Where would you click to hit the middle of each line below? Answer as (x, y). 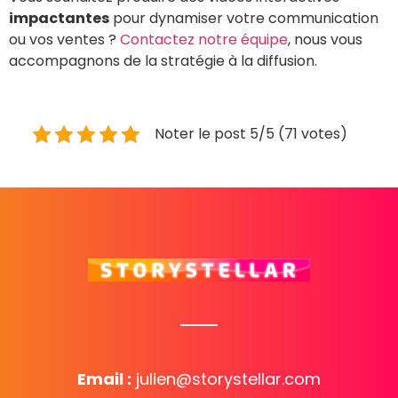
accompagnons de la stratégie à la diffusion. (163, 61)
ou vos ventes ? (64, 40)
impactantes (59, 19)
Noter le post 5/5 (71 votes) (251, 133)
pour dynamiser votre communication (244, 19)
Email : (104, 379)
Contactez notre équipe (204, 40)
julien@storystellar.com (228, 379)
